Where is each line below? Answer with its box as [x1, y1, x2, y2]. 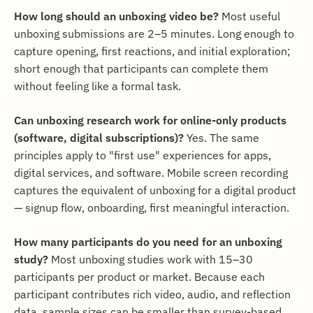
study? [14, 252, 48, 267]
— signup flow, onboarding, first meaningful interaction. [14, 200, 289, 215]
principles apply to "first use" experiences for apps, [14, 147, 271, 163]
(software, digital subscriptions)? [14, 130, 184, 145]
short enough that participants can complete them [14, 61, 268, 76]
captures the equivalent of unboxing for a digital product [14, 182, 296, 198]
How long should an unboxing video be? [14, 8, 219, 24]
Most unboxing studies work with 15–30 [48, 252, 253, 267]
